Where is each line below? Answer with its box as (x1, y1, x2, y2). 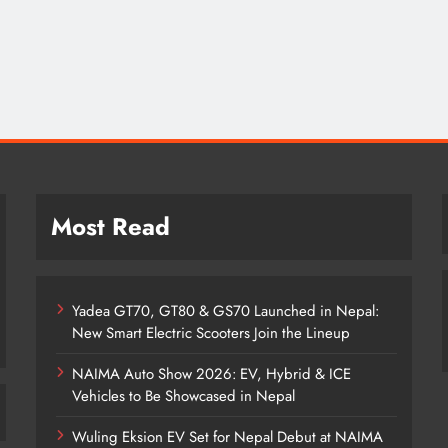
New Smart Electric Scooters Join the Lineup (72, 322, 351, 345)
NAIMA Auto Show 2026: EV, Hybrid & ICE (72, 363, 352, 386)
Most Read (51, 209, 171, 245)
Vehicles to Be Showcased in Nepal (72, 385, 296, 408)
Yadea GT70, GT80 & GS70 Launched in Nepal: (72, 300, 380, 323)
